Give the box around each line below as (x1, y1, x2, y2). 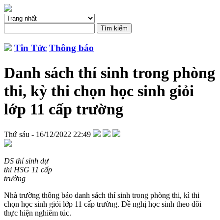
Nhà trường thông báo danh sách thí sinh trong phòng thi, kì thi (4, 191, 199, 199)
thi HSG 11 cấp (4, 165, 52, 174)
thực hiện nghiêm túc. (4, 208, 71, 217)
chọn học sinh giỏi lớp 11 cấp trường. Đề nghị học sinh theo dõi (4, 199, 201, 208)
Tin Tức (14, 42, 47, 53)
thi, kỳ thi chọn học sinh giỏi (4, 82, 194, 100)
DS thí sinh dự (4, 156, 49, 165)
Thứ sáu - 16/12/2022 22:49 (4, 130, 91, 138)
